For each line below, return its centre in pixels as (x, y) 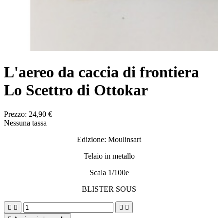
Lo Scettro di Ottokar (76, 90)
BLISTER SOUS (109, 189)
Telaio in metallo (109, 156)
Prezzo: (16, 114)
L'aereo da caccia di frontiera (101, 72)
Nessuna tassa (25, 123)
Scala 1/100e (109, 172)
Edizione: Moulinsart (109, 139)
